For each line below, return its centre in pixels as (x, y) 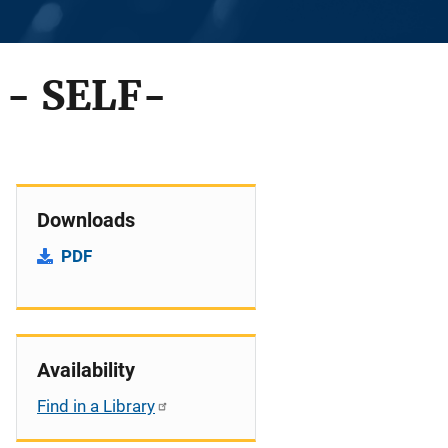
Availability (86, 370)
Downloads (86, 220)
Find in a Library (96, 406)
